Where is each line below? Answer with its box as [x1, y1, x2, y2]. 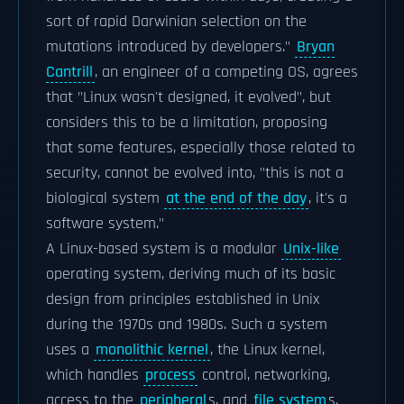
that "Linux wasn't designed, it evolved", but [46, 87, 331, 107]
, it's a [308, 188, 347, 208]
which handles [46, 365, 143, 385]
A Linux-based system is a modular [46, 239, 281, 259]
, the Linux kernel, [210, 340, 325, 360]
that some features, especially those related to [46, 138, 355, 158]
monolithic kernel [96, 340, 208, 360]
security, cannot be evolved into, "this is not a [46, 163, 344, 183]
